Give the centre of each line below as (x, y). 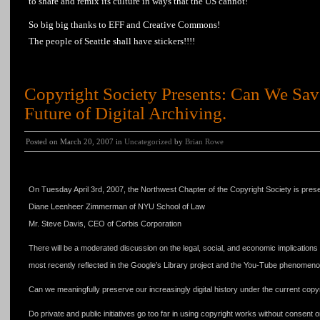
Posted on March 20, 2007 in (75, 141)
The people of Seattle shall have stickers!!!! (112, 41)
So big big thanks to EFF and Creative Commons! (124, 25)
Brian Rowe (204, 141)
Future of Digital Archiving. (125, 113)
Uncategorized (148, 141)
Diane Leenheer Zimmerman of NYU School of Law (117, 206)
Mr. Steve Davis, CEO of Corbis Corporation (105, 224)
